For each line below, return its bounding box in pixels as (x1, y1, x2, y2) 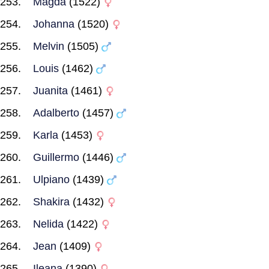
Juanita (33, 85, 68, 97)
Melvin (33, 40, 64, 52)
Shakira (33, 196, 70, 208)
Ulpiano (33, 174, 70, 186)
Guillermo (33, 151, 79, 163)
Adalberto (33, 107, 79, 119)
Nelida (33, 218, 64, 230)
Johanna (33, 18, 74, 30)
